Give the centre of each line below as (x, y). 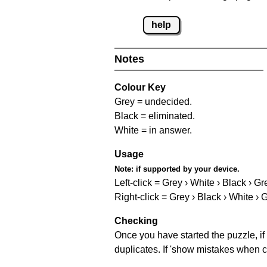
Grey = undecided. (153, 101)
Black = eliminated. (155, 116)
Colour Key (140, 87)
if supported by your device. (187, 169)
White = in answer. (153, 130)
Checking (136, 221)
